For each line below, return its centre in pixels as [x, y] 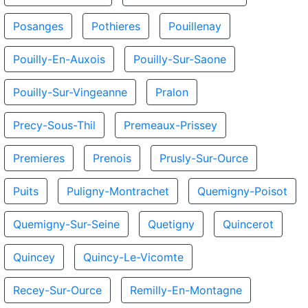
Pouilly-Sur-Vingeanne [70, 92]
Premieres [39, 158]
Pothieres [116, 26]
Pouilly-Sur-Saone [180, 59]
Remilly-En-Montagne [186, 290]
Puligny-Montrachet [118, 191]
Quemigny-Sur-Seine [66, 224]
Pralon [172, 92]
